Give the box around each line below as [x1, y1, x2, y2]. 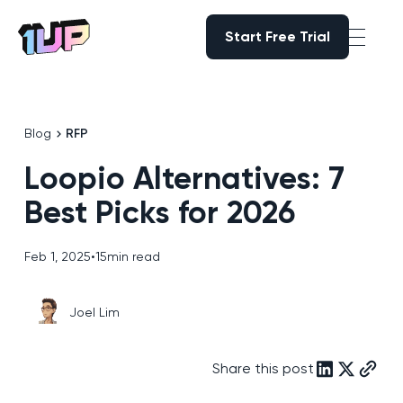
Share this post [212, 360, 315, 378]
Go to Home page [18, 51, 139, 69]
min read [106, 249, 160, 264]
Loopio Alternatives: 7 [23, 159, 345, 198]
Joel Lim [68, 304, 120, 319]
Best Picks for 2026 [23, 193, 295, 232]
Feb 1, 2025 [23, 249, 91, 264]
